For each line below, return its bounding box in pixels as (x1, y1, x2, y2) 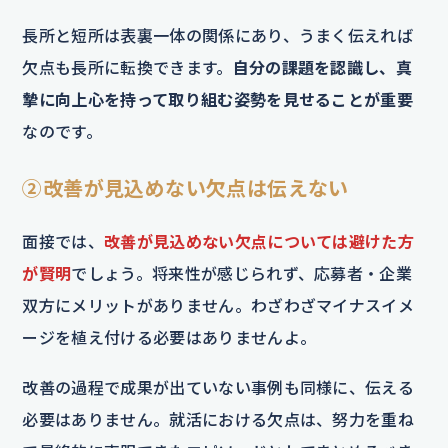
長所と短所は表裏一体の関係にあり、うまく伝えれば (22, 25, 414, 45)
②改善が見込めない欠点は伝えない (22, 175, 349, 200)
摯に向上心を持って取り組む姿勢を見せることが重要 (22, 89, 414, 109)
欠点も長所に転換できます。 (22, 57, 233, 77)
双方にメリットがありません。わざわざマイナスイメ (22, 295, 415, 315)
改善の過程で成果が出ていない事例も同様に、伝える (22, 377, 415, 397)
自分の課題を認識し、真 (232, 57, 413, 77)
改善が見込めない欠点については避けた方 (104, 231, 415, 251)
